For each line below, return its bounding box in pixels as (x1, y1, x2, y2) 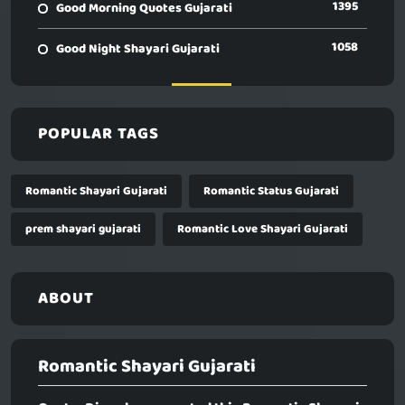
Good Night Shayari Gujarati (56, 39, 220, 61)
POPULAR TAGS (38, 121, 159, 148)
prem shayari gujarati (25, 220, 141, 240)
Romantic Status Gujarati (203, 182, 339, 202)
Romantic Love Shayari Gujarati (177, 220, 348, 240)
